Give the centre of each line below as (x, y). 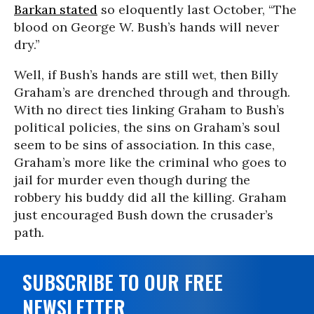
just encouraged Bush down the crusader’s (144, 215)
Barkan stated (56, 9)
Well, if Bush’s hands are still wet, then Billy (146, 75)
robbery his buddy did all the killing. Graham (150, 197)
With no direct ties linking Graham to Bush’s (149, 110)
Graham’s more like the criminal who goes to (150, 162)
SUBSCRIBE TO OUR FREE (123, 282)
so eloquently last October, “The (197, 9)
